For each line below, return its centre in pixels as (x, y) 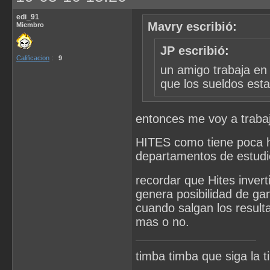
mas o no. (162, 221)
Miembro (30, 25)
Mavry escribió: (193, 26)
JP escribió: (194, 51)
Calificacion (33, 58)
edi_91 (28, 17)
